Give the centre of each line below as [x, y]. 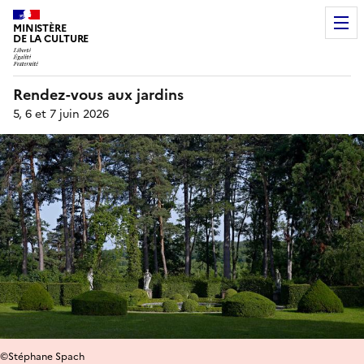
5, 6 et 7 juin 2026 [61, 114]
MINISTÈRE [40, 28]
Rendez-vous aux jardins [98, 94]
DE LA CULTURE [51, 39]
